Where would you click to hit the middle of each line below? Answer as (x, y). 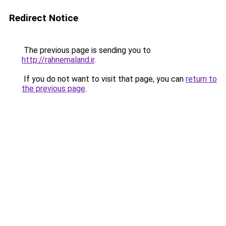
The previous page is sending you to (86, 50)
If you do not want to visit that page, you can (104, 79)
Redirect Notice (44, 18)
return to (201, 79)
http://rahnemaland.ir (58, 60)
